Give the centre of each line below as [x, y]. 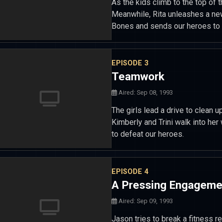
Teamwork [138, 76]
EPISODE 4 [130, 171]
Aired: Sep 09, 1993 [145, 201]
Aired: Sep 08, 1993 [145, 92]
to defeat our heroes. [148, 134]
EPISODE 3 [130, 63]
